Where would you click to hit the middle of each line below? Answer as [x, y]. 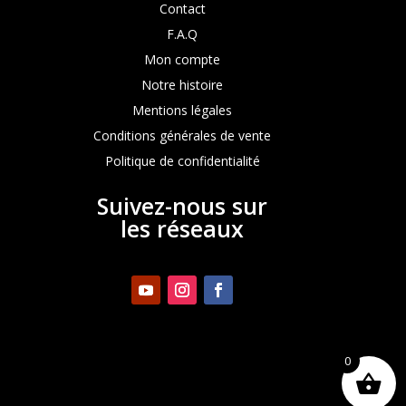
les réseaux [183, 228]
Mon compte [183, 59]
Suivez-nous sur [183, 205]
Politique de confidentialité [182, 161]
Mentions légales [183, 110]
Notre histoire [183, 85]
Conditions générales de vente [183, 135]
